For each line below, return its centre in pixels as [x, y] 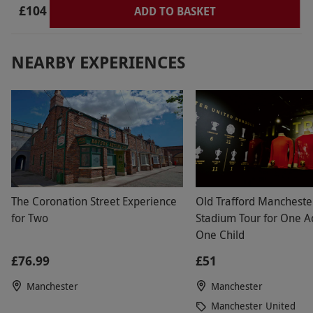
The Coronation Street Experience [94, 201]
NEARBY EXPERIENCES [99, 62]
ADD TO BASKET [175, 11]
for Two [30, 218]
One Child [220, 234]
